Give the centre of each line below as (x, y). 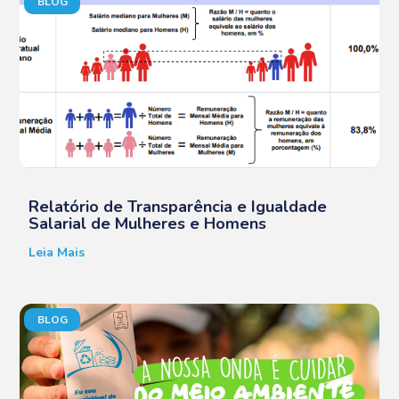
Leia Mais (57, 252)
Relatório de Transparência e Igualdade (178, 206)
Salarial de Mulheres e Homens (148, 223)
